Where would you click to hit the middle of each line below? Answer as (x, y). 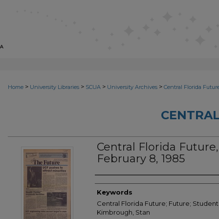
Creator (114, 185)
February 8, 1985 (141, 159)
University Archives (132, 87)
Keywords (115, 192)
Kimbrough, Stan (123, 212)
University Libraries (55, 87)
